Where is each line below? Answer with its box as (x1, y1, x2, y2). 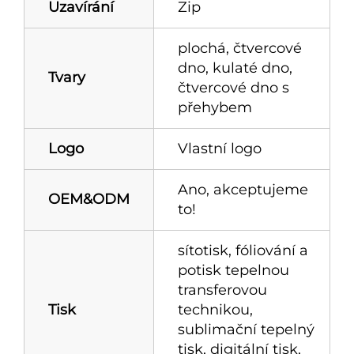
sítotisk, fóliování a (178, 241, 308, 259)
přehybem (178, 98, 252, 116)
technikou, (178, 300, 253, 318)
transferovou (178, 281, 267, 299)
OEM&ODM (48, 190, 130, 208)
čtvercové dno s (178, 78, 289, 96)
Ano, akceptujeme (178, 180, 308, 198)
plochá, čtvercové (178, 39, 302, 57)
